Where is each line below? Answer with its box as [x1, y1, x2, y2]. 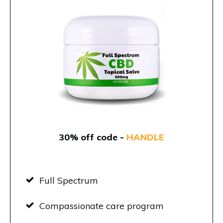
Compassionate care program [39, 200, 164, 212]
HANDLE [126, 131, 164, 143]
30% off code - [59, 131, 126, 143]
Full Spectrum [39, 174, 98, 186]
